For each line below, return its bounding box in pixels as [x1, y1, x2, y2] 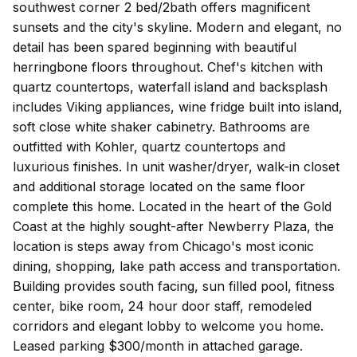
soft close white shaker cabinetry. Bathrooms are [13, 119, 310, 135]
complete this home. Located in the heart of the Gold [13, 198, 331, 215]
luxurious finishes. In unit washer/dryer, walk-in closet [13, 159, 339, 175]
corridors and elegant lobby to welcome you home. [13, 318, 324, 335]
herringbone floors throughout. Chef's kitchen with [13, 59, 323, 76]
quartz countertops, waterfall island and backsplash [13, 79, 328, 96]
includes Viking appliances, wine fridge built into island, [13, 99, 343, 116]
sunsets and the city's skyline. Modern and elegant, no [13, 19, 342, 36]
